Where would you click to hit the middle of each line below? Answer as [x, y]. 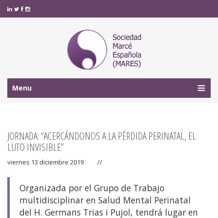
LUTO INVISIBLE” [36, 147]
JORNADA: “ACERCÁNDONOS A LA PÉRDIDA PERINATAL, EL [102, 136]
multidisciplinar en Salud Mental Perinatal [105, 200]
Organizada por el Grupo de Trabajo [92, 188]
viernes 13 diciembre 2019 [45, 162]
